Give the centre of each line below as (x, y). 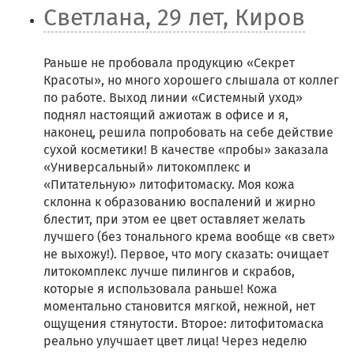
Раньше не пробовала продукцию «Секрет (169, 63)
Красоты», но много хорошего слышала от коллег (191, 80)
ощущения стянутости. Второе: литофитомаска (184, 324)
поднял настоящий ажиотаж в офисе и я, (166, 115)
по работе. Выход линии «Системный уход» (173, 98)
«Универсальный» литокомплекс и (147, 167)
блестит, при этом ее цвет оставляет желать (174, 219)
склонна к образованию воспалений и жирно (179, 202)
